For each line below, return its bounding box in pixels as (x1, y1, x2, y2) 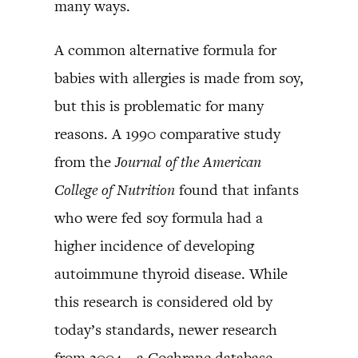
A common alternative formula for (54, 39, 276, 60)
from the (54, 151, 115, 172)
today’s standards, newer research (54, 319, 277, 340)
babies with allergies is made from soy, (54, 67, 304, 88)
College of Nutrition (54, 179, 175, 200)
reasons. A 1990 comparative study (54, 123, 280, 144)
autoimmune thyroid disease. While (54, 263, 288, 284)
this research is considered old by (54, 291, 272, 312)
